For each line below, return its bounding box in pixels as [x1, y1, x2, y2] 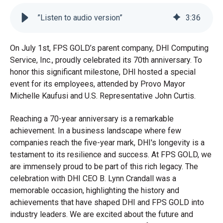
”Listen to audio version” [37, 12, 122, 22]
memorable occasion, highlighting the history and [10, 186, 179, 196]
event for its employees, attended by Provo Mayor [10, 79, 185, 89]
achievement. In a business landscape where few [10, 126, 181, 136]
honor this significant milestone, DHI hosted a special [10, 67, 196, 77]
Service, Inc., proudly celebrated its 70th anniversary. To [10, 55, 202, 65]
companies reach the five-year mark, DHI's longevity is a [10, 138, 205, 148]
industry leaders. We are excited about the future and [10, 210, 193, 220]
